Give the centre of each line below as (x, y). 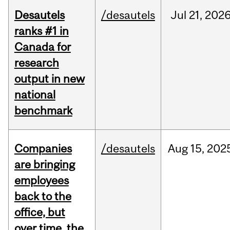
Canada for (42, 47)
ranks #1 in (41, 31)
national (35, 95)
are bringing (44, 165)
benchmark (43, 111)
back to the (43, 196)
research (36, 63)
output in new (49, 79)
